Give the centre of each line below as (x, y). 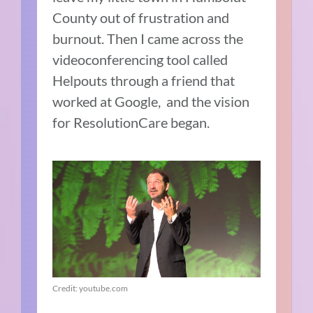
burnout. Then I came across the (148, 39)
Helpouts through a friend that (144, 81)
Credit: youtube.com (90, 289)
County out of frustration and (141, 18)
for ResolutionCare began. (131, 123)
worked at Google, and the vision (151, 102)
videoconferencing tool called (140, 60)
